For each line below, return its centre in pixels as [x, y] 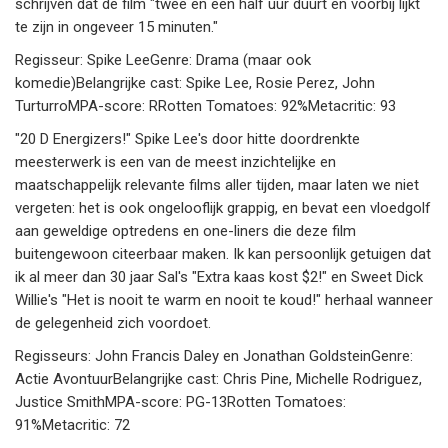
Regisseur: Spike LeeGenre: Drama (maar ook [163, 60]
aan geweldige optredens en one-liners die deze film [185, 231]
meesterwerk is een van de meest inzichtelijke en [175, 162]
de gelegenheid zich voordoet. [113, 323]
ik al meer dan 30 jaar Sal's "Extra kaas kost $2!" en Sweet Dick [219, 277]
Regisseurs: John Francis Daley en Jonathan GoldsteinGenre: [214, 356]
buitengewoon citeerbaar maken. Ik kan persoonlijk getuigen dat [223, 254]
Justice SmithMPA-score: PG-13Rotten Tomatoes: [180, 402]
